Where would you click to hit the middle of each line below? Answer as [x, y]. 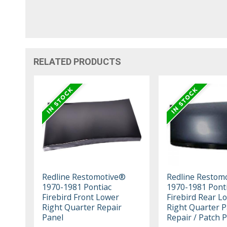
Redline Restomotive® [84, 177]
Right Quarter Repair [82, 207]
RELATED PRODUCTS [78, 62]
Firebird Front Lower [81, 197]
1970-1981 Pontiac [77, 187]
